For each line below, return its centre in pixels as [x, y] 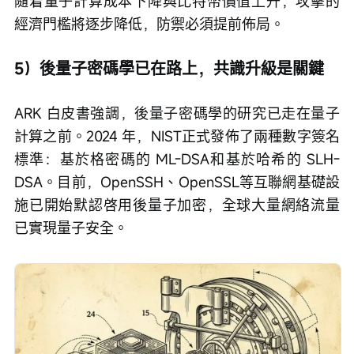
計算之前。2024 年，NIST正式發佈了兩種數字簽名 [177, 136]
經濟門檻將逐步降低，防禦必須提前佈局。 [149, 24]
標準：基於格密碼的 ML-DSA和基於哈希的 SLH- [177, 159]
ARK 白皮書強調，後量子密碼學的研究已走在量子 [177, 113]
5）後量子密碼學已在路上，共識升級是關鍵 [169, 69]
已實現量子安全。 [71, 228]
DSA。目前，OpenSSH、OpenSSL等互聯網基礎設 [177, 182]
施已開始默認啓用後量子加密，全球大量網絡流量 [177, 205]
